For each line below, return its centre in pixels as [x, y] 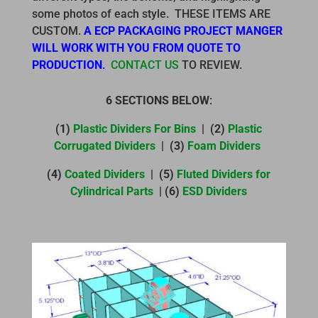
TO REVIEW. [210, 65]
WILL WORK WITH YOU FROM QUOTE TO [136, 48]
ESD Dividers [215, 191]
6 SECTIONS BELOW [157, 100]
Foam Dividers [224, 146]
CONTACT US [144, 65]
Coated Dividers [105, 174]
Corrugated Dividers [105, 146]
